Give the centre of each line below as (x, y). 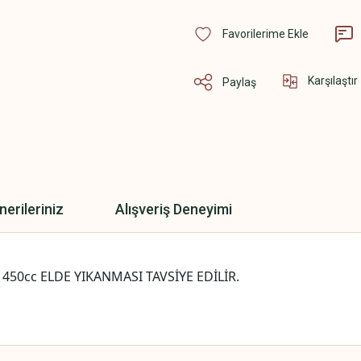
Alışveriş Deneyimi (174, 209)
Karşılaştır (333, 81)
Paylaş (239, 82)
